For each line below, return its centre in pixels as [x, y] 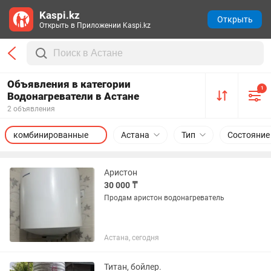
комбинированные [51, 135]
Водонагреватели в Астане [73, 96]
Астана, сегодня [132, 238]
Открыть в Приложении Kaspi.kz [95, 25]
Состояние [249, 135]
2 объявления [31, 109]
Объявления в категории [69, 84]
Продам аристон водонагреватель [164, 198]
